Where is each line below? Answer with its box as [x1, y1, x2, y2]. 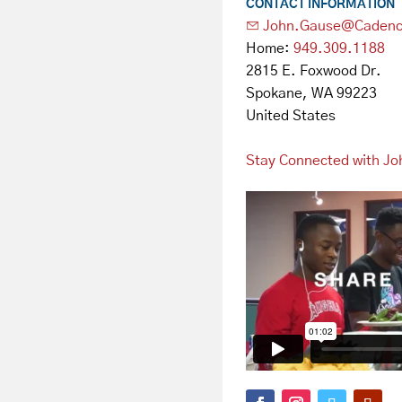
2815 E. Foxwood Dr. [245, 63, 381, 78]
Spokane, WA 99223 [245, 85, 377, 100]
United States [245, 108, 336, 123]
